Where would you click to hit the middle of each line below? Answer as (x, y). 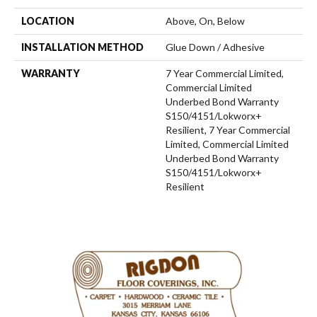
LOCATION (48, 21)
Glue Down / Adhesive (215, 47)
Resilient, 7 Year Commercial (228, 129)
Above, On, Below (205, 21)
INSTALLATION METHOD (82, 47)
